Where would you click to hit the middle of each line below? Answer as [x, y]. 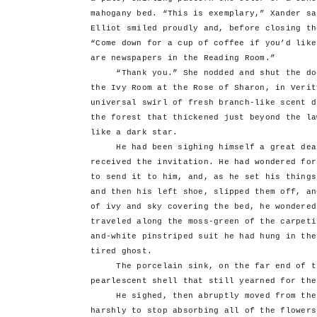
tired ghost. [121, 252]
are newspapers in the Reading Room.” [183, 58]
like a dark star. [134, 133]
